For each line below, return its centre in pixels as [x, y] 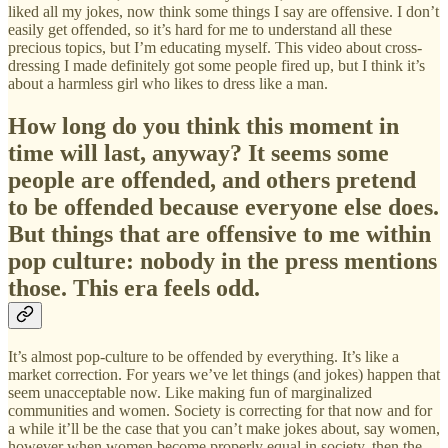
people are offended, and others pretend [212, 179]
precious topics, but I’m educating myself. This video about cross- [215, 47]
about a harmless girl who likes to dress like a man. [168, 83]
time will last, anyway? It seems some [198, 152]
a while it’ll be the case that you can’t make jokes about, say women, [224, 429]
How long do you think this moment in [203, 125]
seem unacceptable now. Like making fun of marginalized [190, 393]
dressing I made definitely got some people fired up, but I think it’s [216, 65]
